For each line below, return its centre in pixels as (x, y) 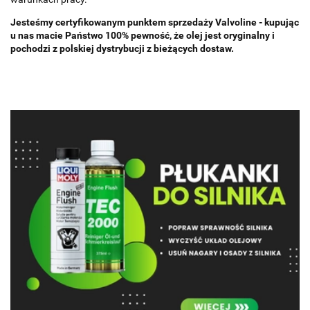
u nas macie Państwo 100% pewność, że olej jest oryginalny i (143, 36)
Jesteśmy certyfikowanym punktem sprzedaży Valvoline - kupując (155, 22)
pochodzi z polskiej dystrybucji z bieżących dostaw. (122, 49)
